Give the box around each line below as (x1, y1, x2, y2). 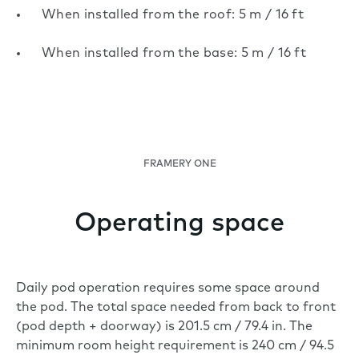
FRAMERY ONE (143, 159, 216, 170)
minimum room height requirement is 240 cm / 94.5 (16, 340, 334, 353)
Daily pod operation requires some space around (16, 282, 320, 296)
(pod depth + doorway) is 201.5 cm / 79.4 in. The (16, 321, 313, 334)
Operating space (75, 212, 284, 238)
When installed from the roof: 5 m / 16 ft (42, 9, 305, 22)
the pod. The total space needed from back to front (16, 301, 336, 315)
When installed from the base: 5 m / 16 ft (42, 47, 307, 61)
